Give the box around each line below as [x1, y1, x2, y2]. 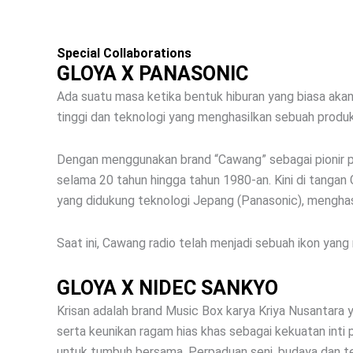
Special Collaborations [57, 46, 191, 61]
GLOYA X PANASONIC [57, 62, 248, 85]
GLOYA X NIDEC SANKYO [57, 277, 278, 299]
